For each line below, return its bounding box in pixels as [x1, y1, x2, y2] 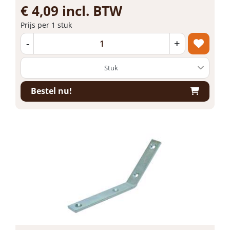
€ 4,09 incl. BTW [21, 1, 122, 20]
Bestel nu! [31, 85, 72, 97]
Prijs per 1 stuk [21, 20, 72, 30]
